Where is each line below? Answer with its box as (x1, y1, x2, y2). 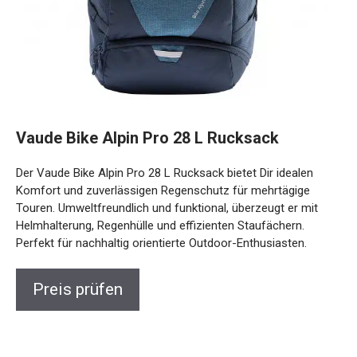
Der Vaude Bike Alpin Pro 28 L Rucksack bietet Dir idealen (16, 165, 313, 180)
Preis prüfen (33, 279, 123, 299)
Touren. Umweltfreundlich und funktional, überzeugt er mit (16, 200, 318, 215)
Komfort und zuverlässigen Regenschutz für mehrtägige (16, 182, 310, 198)
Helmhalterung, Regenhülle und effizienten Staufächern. (16, 218, 304, 233)
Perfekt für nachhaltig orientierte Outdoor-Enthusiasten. (16, 235, 307, 250)
